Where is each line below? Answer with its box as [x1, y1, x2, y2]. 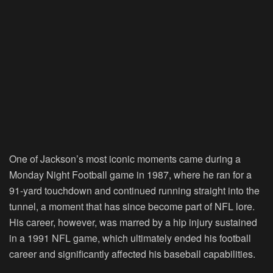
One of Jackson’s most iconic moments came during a [9, 151, 241, 166]
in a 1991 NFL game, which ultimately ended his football [9, 230, 251, 245]
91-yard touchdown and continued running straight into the [9, 183, 260, 197]
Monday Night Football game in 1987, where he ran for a [9, 167, 252, 182]
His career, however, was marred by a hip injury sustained [9, 214, 257, 229]
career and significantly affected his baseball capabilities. [9, 246, 255, 261]
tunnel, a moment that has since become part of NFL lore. [9, 199, 255, 213]
